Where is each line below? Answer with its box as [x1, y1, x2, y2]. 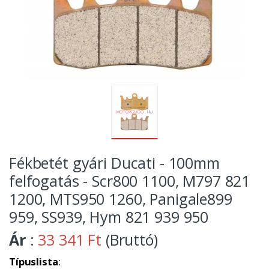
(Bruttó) [101, 229, 158, 250]
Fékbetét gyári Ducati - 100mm [9, 153, 220, 174]
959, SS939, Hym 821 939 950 [9, 207, 209, 228]
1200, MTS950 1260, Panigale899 [9, 189, 232, 210]
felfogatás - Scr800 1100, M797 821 [9, 171, 250, 192]
